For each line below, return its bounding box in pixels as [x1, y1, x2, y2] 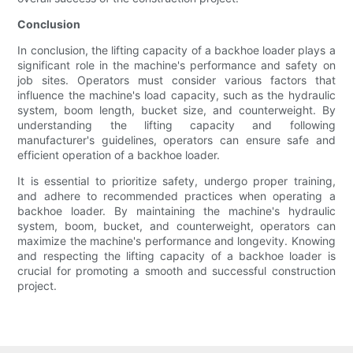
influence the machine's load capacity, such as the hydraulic [17, 88, 336, 102]
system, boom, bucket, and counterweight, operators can [17, 219, 336, 233]
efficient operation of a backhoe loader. [17, 148, 221, 162]
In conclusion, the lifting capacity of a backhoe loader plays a [17, 43, 336, 58]
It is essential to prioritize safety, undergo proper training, [17, 174, 336, 188]
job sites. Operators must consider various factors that [17, 73, 336, 87]
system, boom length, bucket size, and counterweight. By [17, 103, 336, 117]
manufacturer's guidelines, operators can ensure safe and [17, 133, 336, 147]
